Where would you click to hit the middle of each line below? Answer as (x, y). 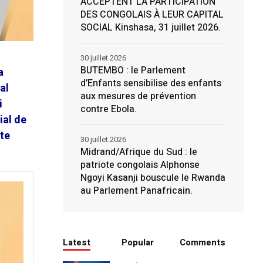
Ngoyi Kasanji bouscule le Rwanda (153, 178)
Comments (203, 242)
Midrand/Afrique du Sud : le (139, 152)
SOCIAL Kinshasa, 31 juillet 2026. (150, 28)
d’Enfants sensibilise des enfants (151, 83)
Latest (76, 242)
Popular (137, 242)
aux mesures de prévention (138, 96)
